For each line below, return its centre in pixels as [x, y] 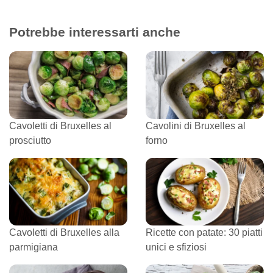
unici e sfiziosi [176, 247]
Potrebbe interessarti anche [95, 32]
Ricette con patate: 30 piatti [204, 232]
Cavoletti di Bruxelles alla [64, 232]
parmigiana [34, 247]
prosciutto [30, 140]
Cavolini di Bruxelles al [196, 126]
